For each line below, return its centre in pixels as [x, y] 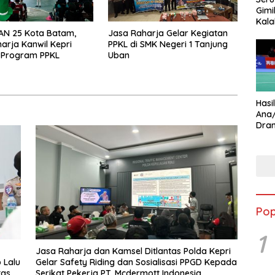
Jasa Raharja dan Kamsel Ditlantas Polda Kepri [133, 251]
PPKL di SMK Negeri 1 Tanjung [168, 45]
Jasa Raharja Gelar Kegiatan [168, 33]
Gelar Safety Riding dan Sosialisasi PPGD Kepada [136, 262]
